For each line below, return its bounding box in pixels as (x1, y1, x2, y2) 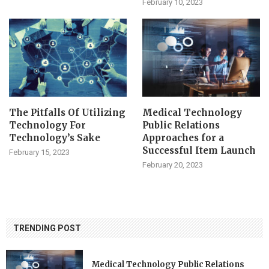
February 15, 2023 (9, 148, 70, 157)
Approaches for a (142, 132, 224, 144)
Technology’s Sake (9, 132, 100, 144)
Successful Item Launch (142, 145, 256, 157)
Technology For (9, 119, 86, 131)
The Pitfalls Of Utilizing (9, 107, 125, 119)
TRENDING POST (13, 223, 81, 234)
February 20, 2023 (142, 160, 203, 170)
